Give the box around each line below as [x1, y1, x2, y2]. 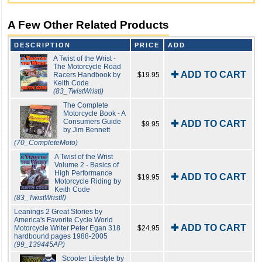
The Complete [63, 101, 108, 110]
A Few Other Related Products [8, 19, 169, 32]
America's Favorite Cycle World [14, 216, 113, 225]
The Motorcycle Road [53, 63, 121, 71]
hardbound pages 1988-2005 [14, 232, 108, 241]
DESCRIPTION [14, 42, 71, 49]
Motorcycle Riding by [54, 177, 122, 186]
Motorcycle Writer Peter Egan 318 [14, 224, 120, 233]
